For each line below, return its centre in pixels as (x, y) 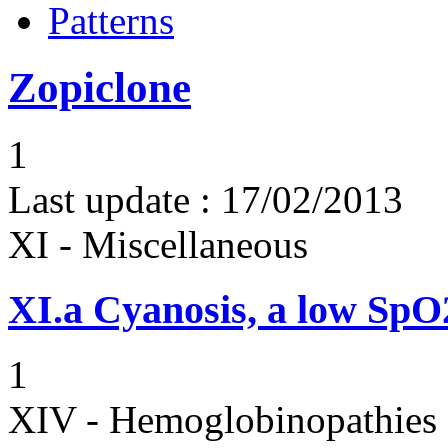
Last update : (109, 200)
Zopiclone (99, 88)
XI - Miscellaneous (158, 245)
